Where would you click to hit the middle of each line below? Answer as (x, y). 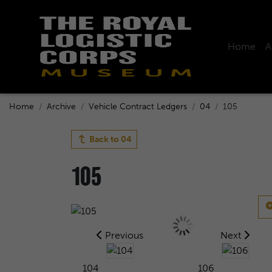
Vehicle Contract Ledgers (138, 107)
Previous (123, 235)
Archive (61, 107)
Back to (104, 139)
